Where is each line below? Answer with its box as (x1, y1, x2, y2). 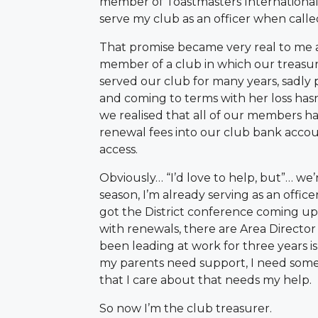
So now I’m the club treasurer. (99, 301, 272, 315)
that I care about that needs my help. (99, 273, 312, 287)
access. (99, 142, 138, 156)
